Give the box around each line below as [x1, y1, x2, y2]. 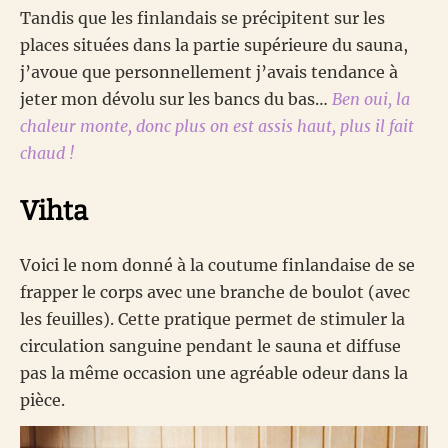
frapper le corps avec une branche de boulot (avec [20, 282, 410, 303]
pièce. [20, 390, 65, 411]
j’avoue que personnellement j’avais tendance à [20, 62, 398, 83]
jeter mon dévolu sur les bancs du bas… [20, 89, 332, 110]
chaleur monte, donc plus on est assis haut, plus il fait [20, 116, 414, 137]
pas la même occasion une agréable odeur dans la [20, 363, 408, 384]
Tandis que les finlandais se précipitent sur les [20, 8, 385, 29]
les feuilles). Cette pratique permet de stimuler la [20, 309, 405, 330]
